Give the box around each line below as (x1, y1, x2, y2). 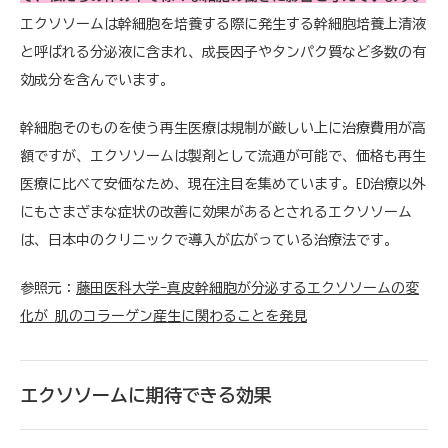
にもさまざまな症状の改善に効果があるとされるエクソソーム (20, 204, 412, 219)
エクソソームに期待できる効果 (20, 385, 272, 404)
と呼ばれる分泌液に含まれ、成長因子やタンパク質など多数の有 (20, 44, 426, 59)
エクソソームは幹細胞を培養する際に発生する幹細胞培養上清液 (20, 16, 426, 31)
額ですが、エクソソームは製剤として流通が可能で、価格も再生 (20, 148, 426, 163)
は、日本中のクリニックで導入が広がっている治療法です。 (20, 232, 398, 247)
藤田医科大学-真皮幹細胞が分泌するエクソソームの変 (76, 280, 419, 295)
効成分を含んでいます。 (20, 72, 174, 87)
